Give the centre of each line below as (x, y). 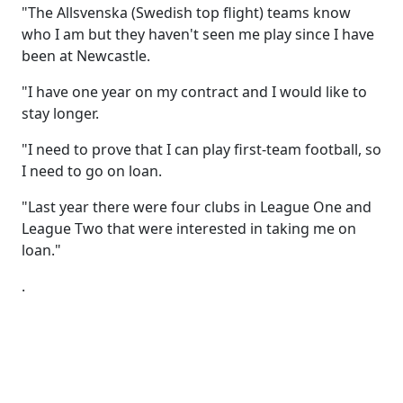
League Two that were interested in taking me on (189, 228)
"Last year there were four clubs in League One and (197, 207)
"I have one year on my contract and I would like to (194, 92)
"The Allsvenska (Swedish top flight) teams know (186, 13)
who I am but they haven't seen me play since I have (198, 34)
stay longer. (60, 113)
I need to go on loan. (92, 171)
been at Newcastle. (86, 56)
